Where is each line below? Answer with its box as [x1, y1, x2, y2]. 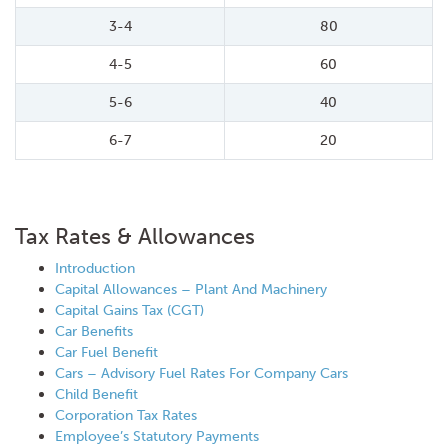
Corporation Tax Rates [55, 406, 197, 424]
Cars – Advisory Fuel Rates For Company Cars [55, 364, 348, 382]
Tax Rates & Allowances [15, 223, 255, 250]
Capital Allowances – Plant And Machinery [55, 280, 327, 298]
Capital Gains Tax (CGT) [55, 301, 204, 319]
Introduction [55, 259, 135, 277]
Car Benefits [55, 322, 133, 340]
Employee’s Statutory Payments [55, 427, 259, 445]
